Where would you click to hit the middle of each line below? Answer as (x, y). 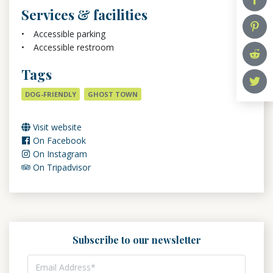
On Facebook (58, 140)
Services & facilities (84, 15)
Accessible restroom (74, 47)
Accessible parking (69, 34)
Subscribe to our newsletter (136, 240)
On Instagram (59, 154)
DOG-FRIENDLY (51, 94)
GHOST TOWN (113, 94)
